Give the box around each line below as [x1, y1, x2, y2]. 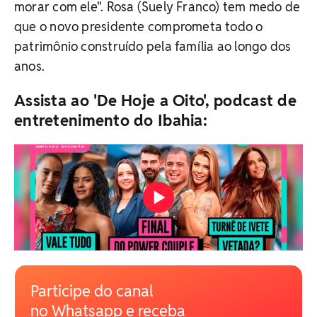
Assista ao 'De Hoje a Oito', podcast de [14, 91, 296, 111]
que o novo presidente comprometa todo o [14, 18, 263, 35]
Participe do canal [30, 281, 153, 301]
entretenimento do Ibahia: [14, 110, 207, 131]
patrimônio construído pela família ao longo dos [14, 38, 292, 55]
